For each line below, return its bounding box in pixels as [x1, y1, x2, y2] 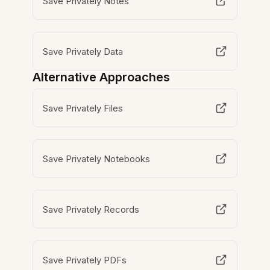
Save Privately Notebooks [43, 152, 151, 165]
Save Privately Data [43, 45, 124, 57]
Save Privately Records [43, 203, 140, 215]
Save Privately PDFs [43, 254, 127, 266]
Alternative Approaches [33, 70, 171, 85]
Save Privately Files [43, 102, 124, 114]
